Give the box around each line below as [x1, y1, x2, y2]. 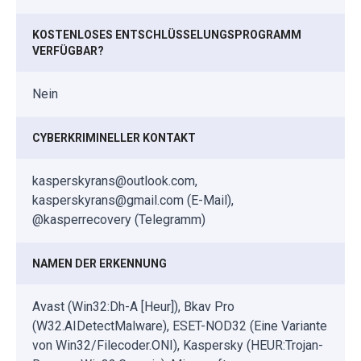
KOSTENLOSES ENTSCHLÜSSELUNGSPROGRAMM [32, 27, 301, 41]
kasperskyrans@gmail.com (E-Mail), [32, 192, 234, 208]
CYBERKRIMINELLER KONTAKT [32, 131, 196, 144]
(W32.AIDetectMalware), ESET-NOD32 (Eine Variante [32, 317, 327, 334]
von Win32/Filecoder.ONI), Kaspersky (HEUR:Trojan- [32, 337, 323, 353]
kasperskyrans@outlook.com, [32, 172, 197, 189]
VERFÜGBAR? [32, 44, 104, 57]
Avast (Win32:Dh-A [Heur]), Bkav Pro [32, 298, 234, 314]
